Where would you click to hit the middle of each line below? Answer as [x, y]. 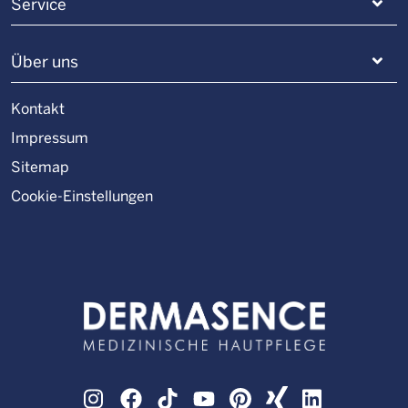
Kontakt [38, 108]
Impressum [50, 138]
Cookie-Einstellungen [82, 196]
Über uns [45, 61]
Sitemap [40, 167]
